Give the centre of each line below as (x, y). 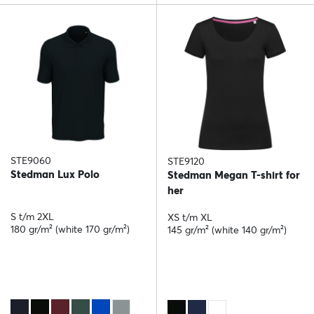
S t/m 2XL (32, 217)
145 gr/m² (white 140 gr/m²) (227, 230)
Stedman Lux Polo (55, 175)
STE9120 (186, 162)
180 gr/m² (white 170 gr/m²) (70, 230)
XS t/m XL (190, 218)
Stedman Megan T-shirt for (234, 175)
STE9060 (31, 161)
